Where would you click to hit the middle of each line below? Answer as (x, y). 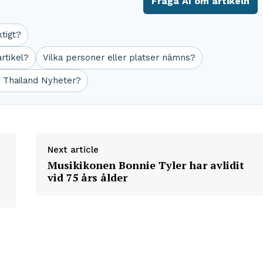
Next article (73, 150)
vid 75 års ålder (87, 178)
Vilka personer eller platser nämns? (119, 58)
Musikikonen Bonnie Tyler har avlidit (146, 165)
